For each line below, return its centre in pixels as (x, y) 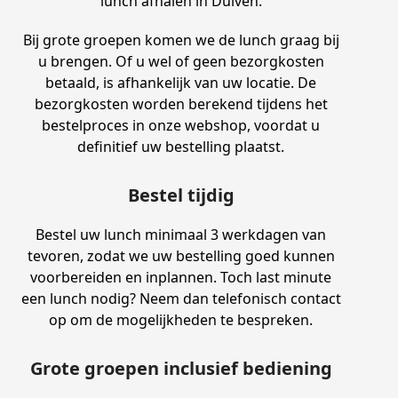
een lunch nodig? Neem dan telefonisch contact (181, 298)
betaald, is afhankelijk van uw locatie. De (181, 82)
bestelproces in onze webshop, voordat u (181, 125)
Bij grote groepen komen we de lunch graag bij (181, 40)
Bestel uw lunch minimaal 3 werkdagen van (181, 234)
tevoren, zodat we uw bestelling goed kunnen (181, 255)
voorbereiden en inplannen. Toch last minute (181, 277)
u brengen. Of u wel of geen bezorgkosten (181, 61)
